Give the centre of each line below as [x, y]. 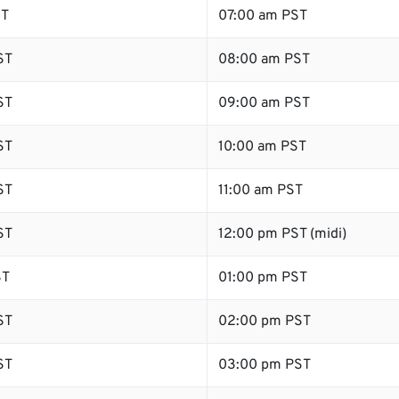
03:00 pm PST [265, 365]
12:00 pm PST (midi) [282, 234]
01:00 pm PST [263, 278]
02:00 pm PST [265, 322]
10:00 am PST [262, 147]
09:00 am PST [264, 103]
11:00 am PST [261, 191]
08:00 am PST [264, 60]
